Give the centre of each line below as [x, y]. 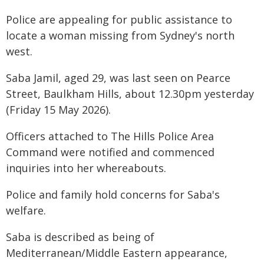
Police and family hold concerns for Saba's [113, 194]
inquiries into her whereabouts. [86, 168]
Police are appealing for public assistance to [119, 19]
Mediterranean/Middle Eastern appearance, [117, 253]
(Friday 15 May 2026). [58, 110]
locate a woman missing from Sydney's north [120, 35]
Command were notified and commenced [110, 152]
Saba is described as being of [80, 237]
